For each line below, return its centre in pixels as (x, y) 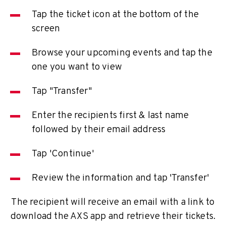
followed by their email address (99, 130)
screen (46, 29)
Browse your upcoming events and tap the (122, 53)
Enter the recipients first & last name (110, 116)
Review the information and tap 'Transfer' (121, 178)
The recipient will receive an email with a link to (113, 203)
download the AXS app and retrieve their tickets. (113, 217)
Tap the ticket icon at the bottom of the (116, 15)
